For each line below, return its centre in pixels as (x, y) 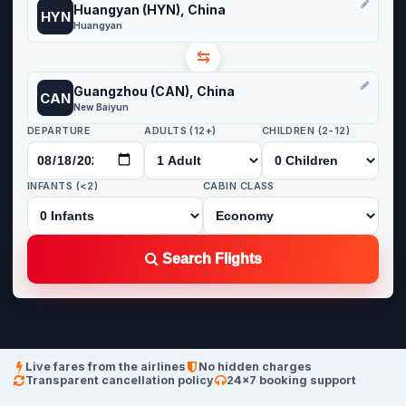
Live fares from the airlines (106, 367)
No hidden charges (255, 367)
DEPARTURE (59, 130)
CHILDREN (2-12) (306, 130)
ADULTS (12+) (180, 130)
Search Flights (210, 259)
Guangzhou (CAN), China (154, 91)
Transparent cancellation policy (120, 380)
